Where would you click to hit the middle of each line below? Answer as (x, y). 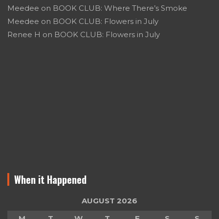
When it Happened (50, 179)
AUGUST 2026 (109, 200)
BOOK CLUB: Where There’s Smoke (120, 8)
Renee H (24, 34)
